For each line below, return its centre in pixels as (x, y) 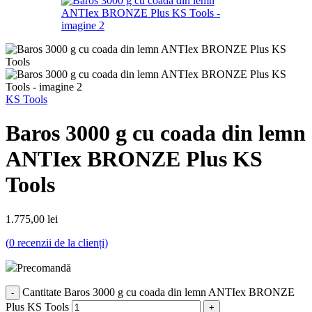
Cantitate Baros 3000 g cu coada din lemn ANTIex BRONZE (158, 292)
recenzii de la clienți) (61, 242)
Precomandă (44, 267)
